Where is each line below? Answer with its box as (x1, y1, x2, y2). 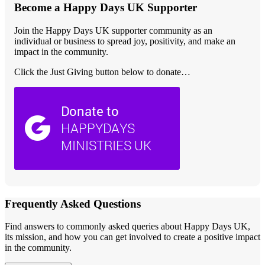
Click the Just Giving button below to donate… (14, 66, 190, 77)
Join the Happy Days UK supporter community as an (14, 25, 212, 35)
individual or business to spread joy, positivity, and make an (14, 35, 235, 46)
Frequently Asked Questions (5, 197, 141, 210)
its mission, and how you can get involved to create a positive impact (5, 232, 260, 243)
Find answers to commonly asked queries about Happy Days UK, (5, 221, 250, 232)
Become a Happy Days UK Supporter (14, 1, 197, 14)
